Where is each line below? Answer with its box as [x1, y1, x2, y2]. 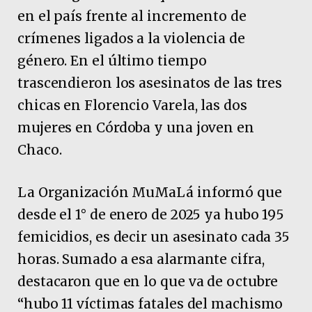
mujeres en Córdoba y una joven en [17, 118, 254, 136]
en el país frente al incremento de [17, 7, 247, 24]
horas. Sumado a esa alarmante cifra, [17, 251, 265, 268]
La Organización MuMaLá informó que [17, 184, 282, 201]
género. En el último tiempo [17, 52, 207, 69]
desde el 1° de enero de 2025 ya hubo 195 [17, 206, 285, 224]
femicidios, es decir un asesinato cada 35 [17, 228, 290, 246]
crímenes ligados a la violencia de [17, 29, 245, 47]
